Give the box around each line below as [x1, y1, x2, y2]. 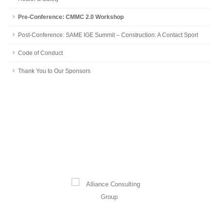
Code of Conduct [18, 49, 63, 56]
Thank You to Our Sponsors [18, 67, 91, 74]
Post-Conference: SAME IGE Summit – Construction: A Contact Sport [18, 31, 198, 38]
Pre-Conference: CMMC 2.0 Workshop [18, 13, 124, 20]
